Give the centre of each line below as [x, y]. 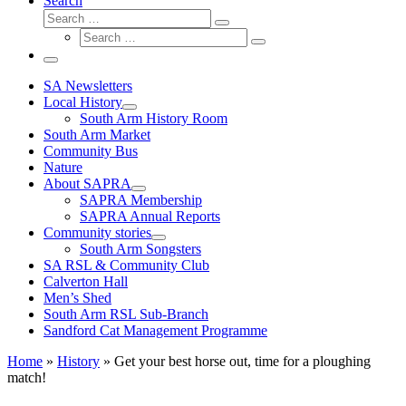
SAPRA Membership [141, 200]
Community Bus [91, 151]
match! [27, 377]
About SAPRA [87, 184]
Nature [63, 167]
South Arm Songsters [140, 249]
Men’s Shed [77, 298]
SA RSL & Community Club [126, 265]
